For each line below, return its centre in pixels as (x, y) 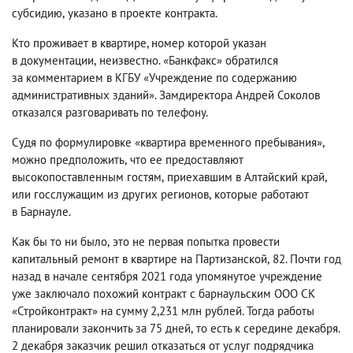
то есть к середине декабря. (268, 329)
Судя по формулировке (73, 143)
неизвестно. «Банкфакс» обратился (189, 61)
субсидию (37, 13)
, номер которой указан (206, 43)
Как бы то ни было (59, 242)
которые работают (262, 195)
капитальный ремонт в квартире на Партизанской (139, 259)
